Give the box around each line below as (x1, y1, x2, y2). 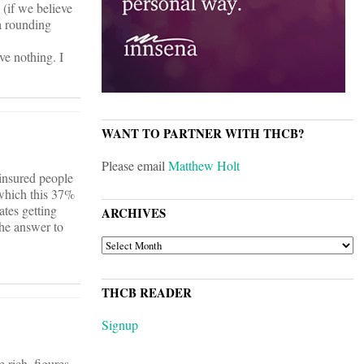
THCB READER (102, 284, 192, 302)
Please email (102, 157, 168, 175)
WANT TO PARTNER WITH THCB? (102, 124, 305, 143)
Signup (102, 316, 138, 334)
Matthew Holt (168, 157, 240, 175)
